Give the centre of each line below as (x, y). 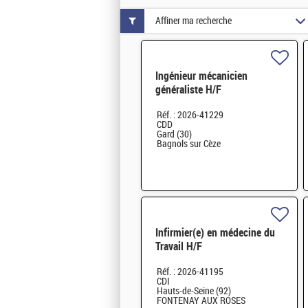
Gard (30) (174, 135)
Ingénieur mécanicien (201, 76)
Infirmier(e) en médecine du (215, 233)
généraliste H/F (188, 90)
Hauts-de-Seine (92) (194, 291)
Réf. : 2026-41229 (190, 115)
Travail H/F (179, 247)
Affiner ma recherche (194, 21)
